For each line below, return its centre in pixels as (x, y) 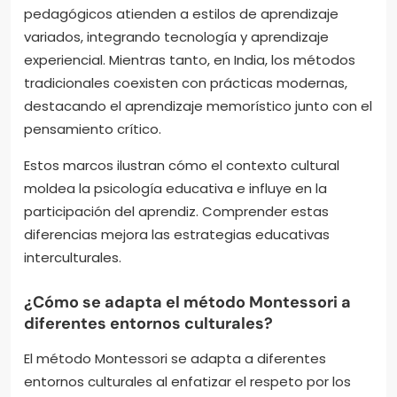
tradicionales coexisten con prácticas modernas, (186, 82)
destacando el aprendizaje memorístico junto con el (198, 105)
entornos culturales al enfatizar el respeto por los (187, 381)
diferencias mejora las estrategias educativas (177, 234)
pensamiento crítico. (93, 128)
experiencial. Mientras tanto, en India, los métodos (190, 59)
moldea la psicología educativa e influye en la (175, 188)
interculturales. (73, 257)
